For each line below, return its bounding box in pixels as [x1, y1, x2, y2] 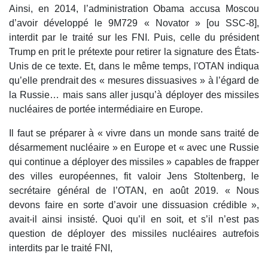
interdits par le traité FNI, [9, 243, 112, 254]
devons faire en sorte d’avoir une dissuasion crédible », [9, 200, 259, 211]
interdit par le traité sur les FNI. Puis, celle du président [9, 32, 259, 43]
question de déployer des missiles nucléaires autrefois [9, 229, 259, 239]
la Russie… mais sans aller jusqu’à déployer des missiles [9, 90, 259, 100]
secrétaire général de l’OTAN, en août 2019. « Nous [9, 185, 259, 196]
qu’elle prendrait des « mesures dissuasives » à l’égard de [9, 75, 259, 86]
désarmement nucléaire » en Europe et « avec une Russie [9, 142, 259, 153]
